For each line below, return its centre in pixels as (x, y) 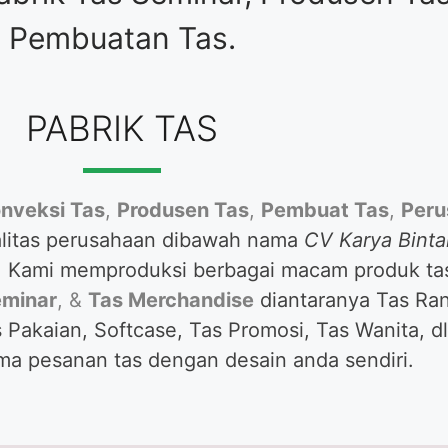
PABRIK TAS (122, 128)
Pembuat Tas (324, 210)
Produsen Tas (182, 210)
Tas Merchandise (171, 300)
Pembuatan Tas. (122, 38)
